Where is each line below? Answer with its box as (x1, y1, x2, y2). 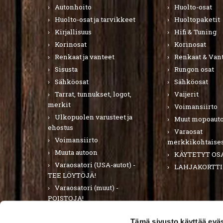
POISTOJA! (48, 194, 84, 203)
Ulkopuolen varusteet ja (55, 112, 132, 121)
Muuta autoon (55, 148, 98, 157)
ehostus (48, 123, 73, 132)
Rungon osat (174, 65, 214, 74)
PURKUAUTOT (55, 206, 104, 215)
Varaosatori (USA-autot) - (55, 160, 135, 169)
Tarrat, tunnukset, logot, (55, 90, 131, 99)
